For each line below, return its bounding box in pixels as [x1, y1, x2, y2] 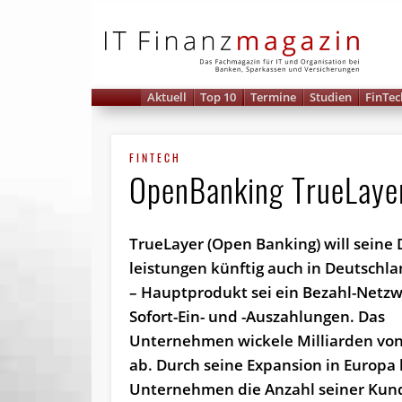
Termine [249, 89, 296, 105]
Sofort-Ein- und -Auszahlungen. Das [129, 306, 386, 328]
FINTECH [129, 150, 182, 166]
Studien [310, 89, 353, 105]
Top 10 [200, 89, 237, 105]
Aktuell [147, 89, 188, 105]
